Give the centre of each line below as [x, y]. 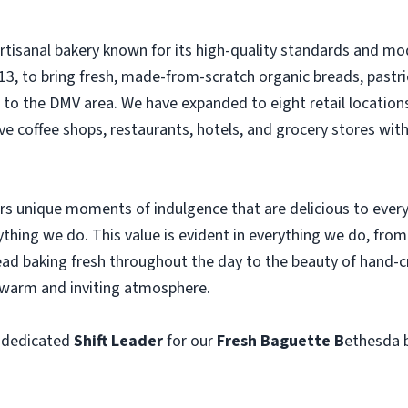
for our [192, 341]
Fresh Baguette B [280, 341]
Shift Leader [120, 341]
